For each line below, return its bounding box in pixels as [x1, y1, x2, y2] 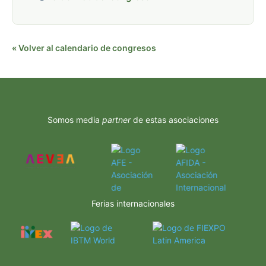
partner [102, 115, 131, 125]
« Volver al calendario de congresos [12, 43, 156, 53]
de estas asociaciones [131, 115, 218, 125]
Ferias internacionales [91, 198, 175, 208]
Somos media [47, 115, 102, 125]
